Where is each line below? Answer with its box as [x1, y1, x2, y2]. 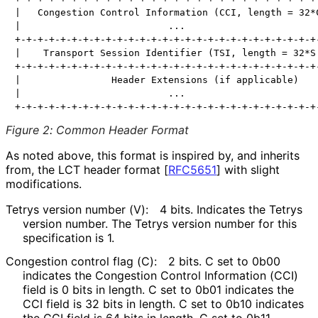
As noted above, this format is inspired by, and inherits [6, 148, 300, 163]
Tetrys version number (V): [6, 202, 148, 216]
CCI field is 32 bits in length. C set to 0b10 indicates [23, 296, 304, 311]
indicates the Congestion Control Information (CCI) [23, 268, 298, 283]
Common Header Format [56, 122, 189, 137]
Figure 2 [6, 122, 50, 137]
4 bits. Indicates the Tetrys [160, 202, 302, 216]
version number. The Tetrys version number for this [23, 216, 297, 231]
